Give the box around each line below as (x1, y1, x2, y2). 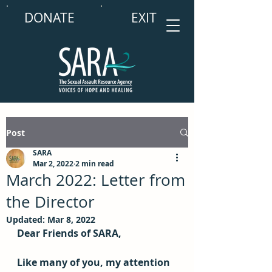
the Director (6, 191, 95, 212)
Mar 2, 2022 (33, 158, 73, 169)
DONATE (24, 9, 75, 26)
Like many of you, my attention (17, 256, 172, 269)
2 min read (75, 158, 114, 169)
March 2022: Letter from (6, 169, 185, 191)
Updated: (6, 214, 47, 225)
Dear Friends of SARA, (17, 226, 121, 240)
